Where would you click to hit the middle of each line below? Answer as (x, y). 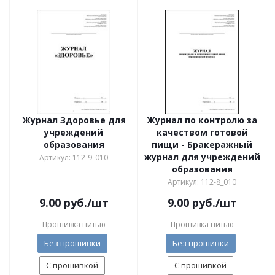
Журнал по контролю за (202, 120)
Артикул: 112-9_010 (74, 157)
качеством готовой (202, 132)
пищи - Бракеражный (202, 145)
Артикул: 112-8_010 (202, 182)
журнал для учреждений (202, 157)
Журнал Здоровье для (74, 120)
